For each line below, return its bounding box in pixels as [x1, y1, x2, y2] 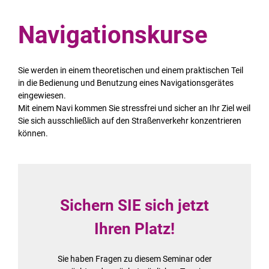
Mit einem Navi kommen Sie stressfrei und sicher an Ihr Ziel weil [18, 103, 250, 113]
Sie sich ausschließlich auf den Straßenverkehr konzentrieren [18, 115, 241, 125]
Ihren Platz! [94, 219, 175, 238]
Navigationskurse [18, 20, 208, 49]
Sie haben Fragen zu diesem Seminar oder [57, 253, 212, 264]
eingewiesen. [18, 90, 66, 100]
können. [18, 128, 48, 138]
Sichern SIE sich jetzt [60, 196, 209, 214]
